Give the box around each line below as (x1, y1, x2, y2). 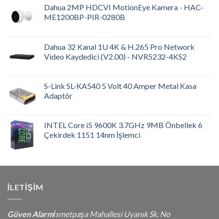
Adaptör (44, 91, 72, 101)
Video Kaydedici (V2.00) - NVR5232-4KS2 (44, 52, 187, 62)
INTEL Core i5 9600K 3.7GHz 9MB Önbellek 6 (44, 120, 202, 130)
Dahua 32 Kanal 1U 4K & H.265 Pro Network (44, 42, 195, 52)
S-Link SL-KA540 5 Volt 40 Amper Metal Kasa (44, 81, 197, 91)
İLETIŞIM (7, 182, 44, 192)
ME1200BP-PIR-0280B (44, 12, 125, 22)
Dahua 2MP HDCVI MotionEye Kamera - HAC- (44, 2, 203, 12)
